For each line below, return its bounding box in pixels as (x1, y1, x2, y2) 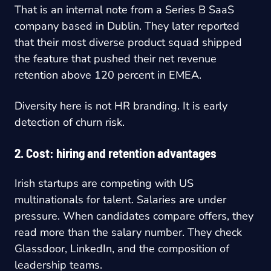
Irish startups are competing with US (15, 175, 194, 191)
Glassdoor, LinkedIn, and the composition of (15, 241, 229, 256)
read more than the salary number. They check (15, 224, 242, 240)
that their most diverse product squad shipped (15, 34, 242, 50)
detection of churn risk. (15, 114, 125, 129)
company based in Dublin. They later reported (15, 18, 240, 33)
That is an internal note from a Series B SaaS (15, 2, 234, 17)
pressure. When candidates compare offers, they (15, 208, 253, 223)
